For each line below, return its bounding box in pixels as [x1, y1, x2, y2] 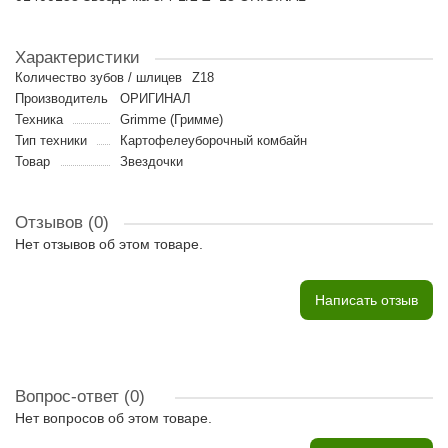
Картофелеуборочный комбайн [119, 133, 307, 148]
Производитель [15, 91, 108, 106]
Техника [15, 112, 63, 127]
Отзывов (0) [15, 213, 109, 232]
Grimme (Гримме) [119, 112, 223, 127]
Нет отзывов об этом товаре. [15, 236, 203, 252]
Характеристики [15, 48, 140, 67]
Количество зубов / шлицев [15, 70, 182, 85]
